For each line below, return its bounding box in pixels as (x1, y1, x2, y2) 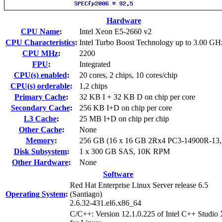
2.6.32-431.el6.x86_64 (70, 198, 141, 207)
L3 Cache (24, 114, 56, 123)
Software (103, 169, 133, 178)
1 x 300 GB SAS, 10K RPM (79, 147, 170, 156)
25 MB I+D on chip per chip (79, 114, 169, 123)
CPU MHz (22, 49, 58, 57)
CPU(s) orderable (10, 81, 70, 90)
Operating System (5, 189, 65, 198)
